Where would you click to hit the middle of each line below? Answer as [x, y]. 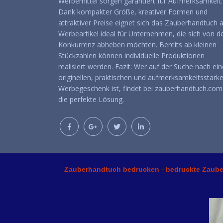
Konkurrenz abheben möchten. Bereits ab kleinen [137, 45]
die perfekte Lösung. [91, 100]
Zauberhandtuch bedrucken [112, 169]
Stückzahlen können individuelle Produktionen [131, 56]
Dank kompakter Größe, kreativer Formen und [133, 12]
